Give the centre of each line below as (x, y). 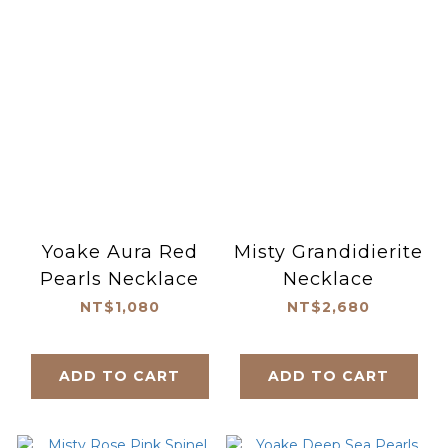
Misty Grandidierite (328, 252)
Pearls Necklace (119, 279)
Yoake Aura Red (119, 252)
